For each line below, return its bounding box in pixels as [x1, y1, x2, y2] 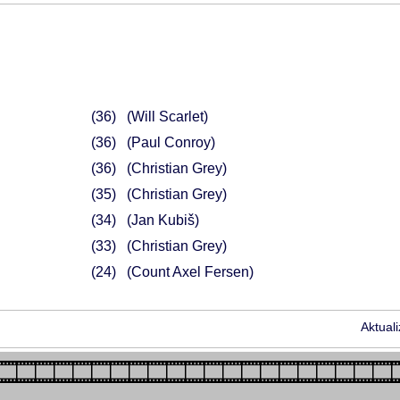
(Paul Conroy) [126, 135, 215, 150]
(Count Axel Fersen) [126, 264, 254, 279]
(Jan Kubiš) [126, 212, 199, 228]
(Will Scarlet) [126, 109, 208, 124]
